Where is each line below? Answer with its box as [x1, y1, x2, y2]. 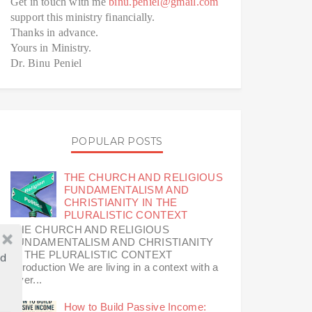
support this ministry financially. [10, 10, 155, 23]
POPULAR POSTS [71, 134, 163, 148]
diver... [10, 274, 42, 286]
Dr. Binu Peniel [10, 56, 82, 69]
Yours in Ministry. [10, 41, 92, 54]
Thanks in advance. [10, 26, 99, 38]
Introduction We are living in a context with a [10, 261, 219, 274]
